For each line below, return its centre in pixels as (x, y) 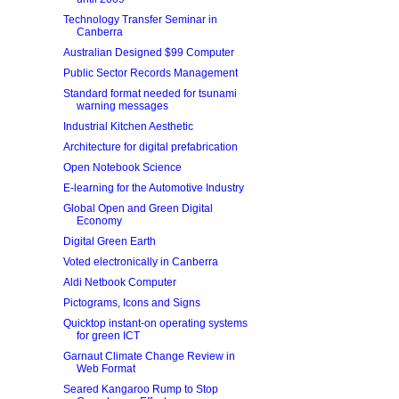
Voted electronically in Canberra (140, 262)
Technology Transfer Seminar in (140, 20)
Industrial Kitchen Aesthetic (128, 126)
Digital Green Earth (109, 241)
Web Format (106, 369)
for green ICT (108, 336)
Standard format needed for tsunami (150, 94)
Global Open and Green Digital (138, 208)
